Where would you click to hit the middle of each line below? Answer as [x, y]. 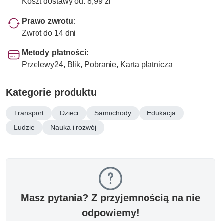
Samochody [113, 113]
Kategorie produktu [51, 92]
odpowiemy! [110, 212]
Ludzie [24, 127]
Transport [29, 113]
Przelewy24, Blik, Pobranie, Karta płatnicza [97, 64]
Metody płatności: [55, 52]
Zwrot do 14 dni [49, 33]
